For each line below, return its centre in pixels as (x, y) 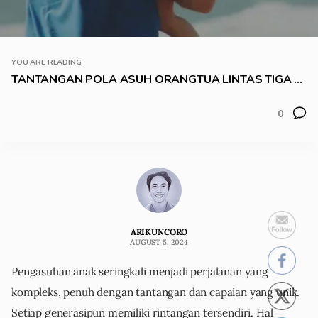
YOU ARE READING (46, 62)
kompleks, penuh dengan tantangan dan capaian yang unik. (156, 292)
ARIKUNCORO (159, 232)
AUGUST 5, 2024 (159, 242)
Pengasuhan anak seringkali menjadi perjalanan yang (140, 272)
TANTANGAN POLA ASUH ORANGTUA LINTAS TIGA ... (157, 79)
